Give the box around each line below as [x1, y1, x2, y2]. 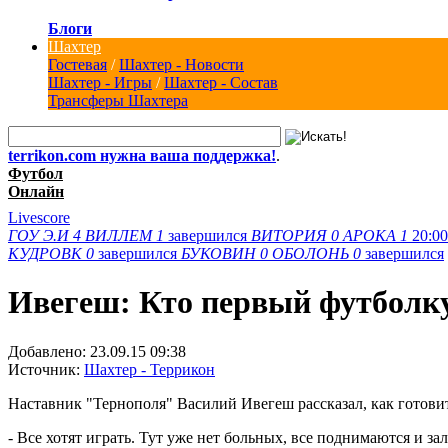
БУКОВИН [181, 244, 256, 262]
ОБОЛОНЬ [272, 244, 349, 262]
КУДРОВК [8, 244, 82, 262]
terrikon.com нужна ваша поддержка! [8, 146, 276, 164]
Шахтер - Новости [119, 55, 244, 73]
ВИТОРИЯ [251, 226, 327, 244]
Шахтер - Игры [48, 73, 152, 91]
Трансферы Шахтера [48, 91, 188, 109]
